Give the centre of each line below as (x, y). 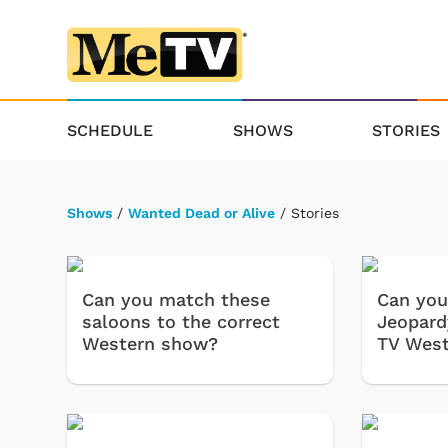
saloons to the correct (181, 322)
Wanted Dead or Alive (201, 212)
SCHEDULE (110, 130)
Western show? (150, 344)
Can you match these (176, 300)
